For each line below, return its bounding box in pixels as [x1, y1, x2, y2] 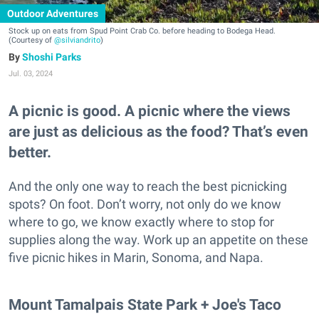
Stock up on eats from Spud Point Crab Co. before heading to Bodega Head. [9, 26, 276, 36]
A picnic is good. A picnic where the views [9, 101, 291, 120]
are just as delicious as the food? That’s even [9, 122, 308, 140]
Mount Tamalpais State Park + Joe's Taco [9, 295, 281, 313]
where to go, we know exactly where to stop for [9, 214, 274, 229]
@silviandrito [54, 35, 100, 45]
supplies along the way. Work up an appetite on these [9, 231, 308, 247]
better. [9, 142, 51, 161]
